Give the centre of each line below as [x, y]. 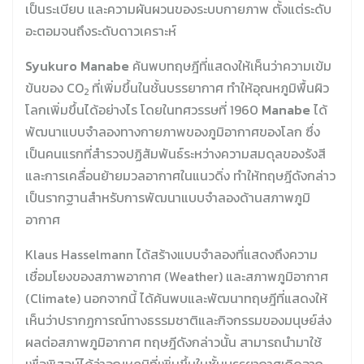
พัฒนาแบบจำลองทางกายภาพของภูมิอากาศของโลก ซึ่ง [173, 132]
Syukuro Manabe [77, 66]
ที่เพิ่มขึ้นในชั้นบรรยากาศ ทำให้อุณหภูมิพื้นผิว [210, 88]
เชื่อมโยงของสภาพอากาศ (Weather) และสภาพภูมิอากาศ [177, 276]
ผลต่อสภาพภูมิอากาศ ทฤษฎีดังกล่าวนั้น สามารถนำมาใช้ [173, 342]
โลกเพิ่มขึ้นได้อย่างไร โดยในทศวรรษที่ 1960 [143, 110]
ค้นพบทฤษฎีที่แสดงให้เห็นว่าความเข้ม [230, 66]
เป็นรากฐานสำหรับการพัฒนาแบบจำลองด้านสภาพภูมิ [168, 197]
